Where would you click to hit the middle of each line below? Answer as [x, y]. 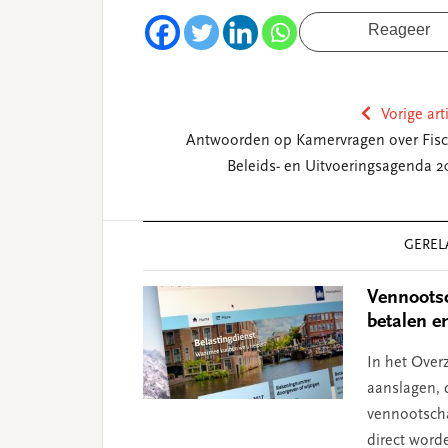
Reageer [399, 30]
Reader [133, 233]
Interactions [156, 259]
